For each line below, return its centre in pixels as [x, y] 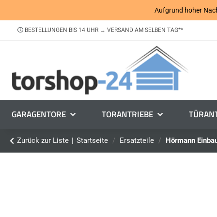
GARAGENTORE [39, 115]
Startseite [92, 141]
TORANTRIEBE [127, 115]
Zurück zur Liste [43, 141]
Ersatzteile [137, 141]
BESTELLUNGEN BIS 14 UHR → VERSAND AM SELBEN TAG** [103, 30]
